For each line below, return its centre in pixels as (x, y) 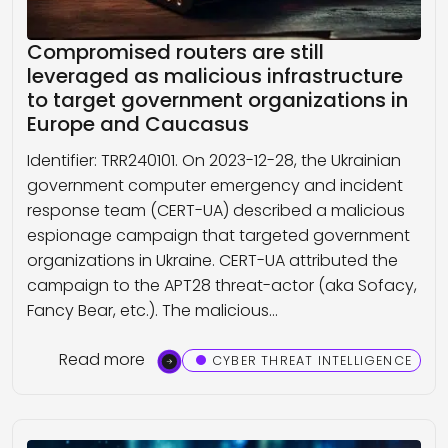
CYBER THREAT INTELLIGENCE (312, 360)
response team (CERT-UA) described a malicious (216, 210)
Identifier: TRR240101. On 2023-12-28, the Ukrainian (214, 160)
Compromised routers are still (175, 51)
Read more (101, 360)
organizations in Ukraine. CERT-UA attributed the (212, 260)
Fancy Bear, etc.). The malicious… (152, 310)
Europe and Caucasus (138, 123)
